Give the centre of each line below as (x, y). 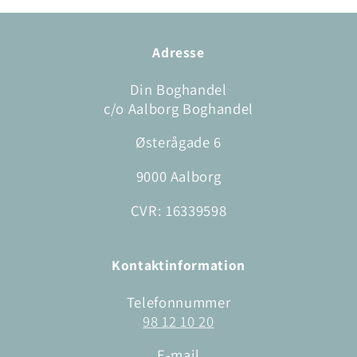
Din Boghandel (178, 89)
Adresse (178, 52)
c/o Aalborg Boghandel (178, 108)
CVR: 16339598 (178, 210)
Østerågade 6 (178, 142)
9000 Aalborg (178, 176)
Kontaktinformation (178, 265)
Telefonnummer (178, 302)
